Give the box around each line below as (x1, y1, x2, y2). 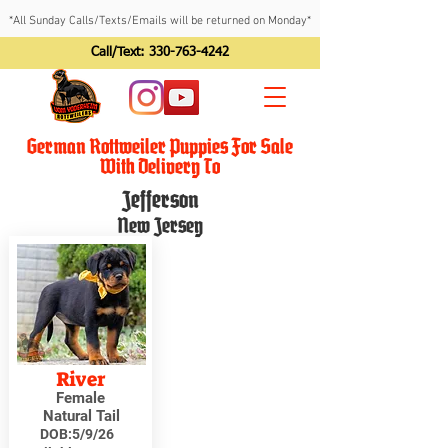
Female (56, 389, 105, 407)
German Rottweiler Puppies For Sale (27, 133, 293, 159)
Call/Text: (91, 46, 149, 59)
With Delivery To (100, 153, 220, 179)
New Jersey (117, 212, 203, 238)
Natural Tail (42, 407, 120, 425)
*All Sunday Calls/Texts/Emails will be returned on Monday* (9, 14, 311, 28)
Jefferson (121, 186, 199, 214)
